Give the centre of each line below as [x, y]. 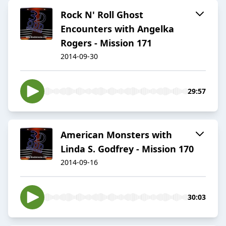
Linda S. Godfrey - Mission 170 [127, 149]
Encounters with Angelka [117, 29]
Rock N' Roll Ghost [102, 15]
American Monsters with [116, 135]
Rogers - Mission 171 [106, 43]
